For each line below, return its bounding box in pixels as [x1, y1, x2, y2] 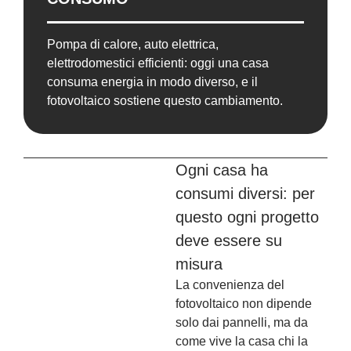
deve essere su [175, 232, 282, 250]
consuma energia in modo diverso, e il [47, 75, 258, 89]
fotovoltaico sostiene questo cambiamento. [47, 94, 283, 108]
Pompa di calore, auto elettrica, [47, 38, 219, 52]
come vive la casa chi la [175, 335, 308, 349]
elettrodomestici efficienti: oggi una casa [47, 56, 269, 71]
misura [175, 255, 223, 273]
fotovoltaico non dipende [175, 297, 312, 311]
